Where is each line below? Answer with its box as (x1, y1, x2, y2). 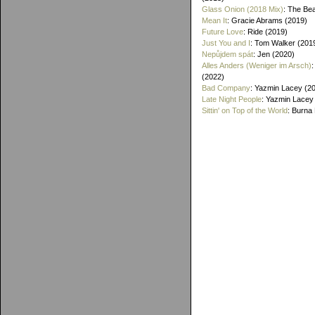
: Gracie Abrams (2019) (227, 16, 307, 25)
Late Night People (202, 95, 262, 103)
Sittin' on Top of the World (202, 106, 288, 115)
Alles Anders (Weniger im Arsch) (202, 61, 311, 70)
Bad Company (202, 84, 250, 92)
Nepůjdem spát (202, 50, 253, 58)
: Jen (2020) (253, 50, 295, 58)
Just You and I (202, 39, 250, 47)
